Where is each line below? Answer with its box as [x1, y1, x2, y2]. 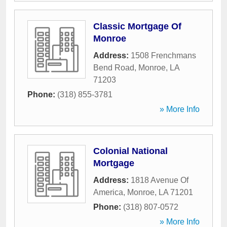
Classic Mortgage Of [93, 21, 181, 31]
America [93, 188, 123, 197]
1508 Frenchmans [131, 51, 196, 60]
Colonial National [93, 146, 168, 156]
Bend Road [93, 63, 134, 72]
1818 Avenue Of [131, 176, 188, 184]
